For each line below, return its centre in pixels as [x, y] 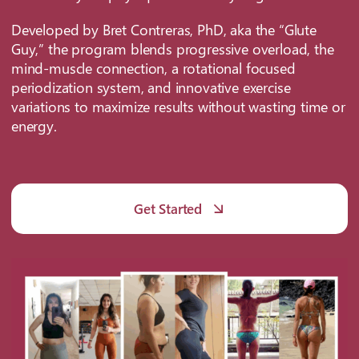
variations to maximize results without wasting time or [178, 107]
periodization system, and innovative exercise [151, 88]
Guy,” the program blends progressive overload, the [172, 49]
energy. [34, 126]
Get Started [168, 209]
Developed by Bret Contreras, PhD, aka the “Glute [163, 30]
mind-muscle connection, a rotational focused [153, 69]
